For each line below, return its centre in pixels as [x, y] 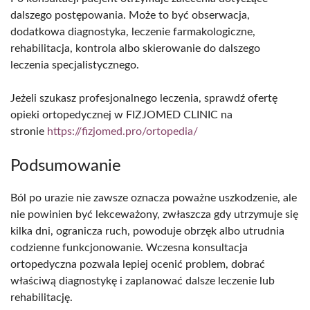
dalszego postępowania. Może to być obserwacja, [130, 15]
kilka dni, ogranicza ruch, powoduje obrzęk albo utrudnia [147, 231]
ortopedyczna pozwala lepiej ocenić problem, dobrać [138, 264]
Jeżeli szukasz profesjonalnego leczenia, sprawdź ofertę [144, 98]
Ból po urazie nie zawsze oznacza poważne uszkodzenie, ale [154, 198]
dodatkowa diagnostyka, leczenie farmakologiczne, [133, 31]
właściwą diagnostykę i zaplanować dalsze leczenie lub [143, 281]
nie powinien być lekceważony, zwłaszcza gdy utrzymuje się [154, 214]
